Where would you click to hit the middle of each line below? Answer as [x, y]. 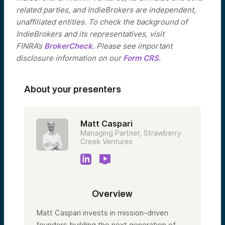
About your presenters [73, 90]
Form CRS [141, 58]
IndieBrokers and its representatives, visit [90, 34]
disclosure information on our [70, 58]
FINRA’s [30, 46]
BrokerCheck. [69, 46]
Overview [113, 194]
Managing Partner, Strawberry [131, 133]
